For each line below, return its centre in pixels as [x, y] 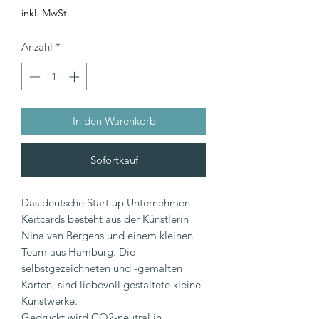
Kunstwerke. [49, 300]
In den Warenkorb [114, 120]
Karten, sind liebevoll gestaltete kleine [111, 284]
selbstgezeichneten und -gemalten [102, 268]
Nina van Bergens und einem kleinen [107, 235]
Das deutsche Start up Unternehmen [106, 202]
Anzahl [37, 47]
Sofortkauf [114, 159]
